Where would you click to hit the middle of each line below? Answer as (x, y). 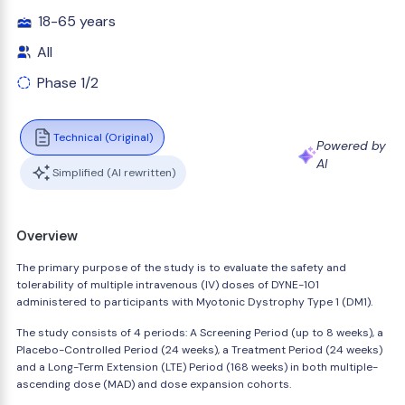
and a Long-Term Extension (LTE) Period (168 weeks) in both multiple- (197, 367)
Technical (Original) (103, 137)
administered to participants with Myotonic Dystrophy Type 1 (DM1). (194, 302)
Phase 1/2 (68, 83)
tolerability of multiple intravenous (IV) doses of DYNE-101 (168, 285)
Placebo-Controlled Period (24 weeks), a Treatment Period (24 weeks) (199, 350)
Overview (47, 236)
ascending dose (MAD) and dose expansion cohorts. (154, 384)
